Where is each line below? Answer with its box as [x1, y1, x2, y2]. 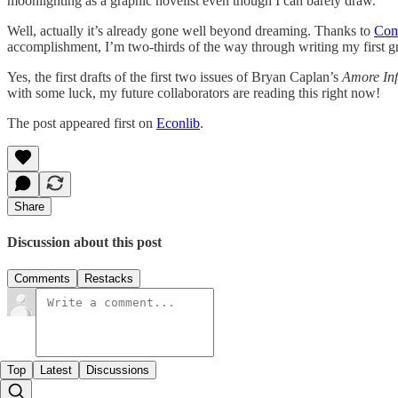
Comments [14, 272, 70, 286]
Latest [40, 363, 72, 378]
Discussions [86, 363, 149, 378]
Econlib [156, 115, 200, 131]
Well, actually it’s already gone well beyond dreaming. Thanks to [7, 22, 374, 38]
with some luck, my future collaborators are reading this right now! [7, 84, 380, 100]
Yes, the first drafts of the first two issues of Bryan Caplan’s [7, 68, 342, 84]
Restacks [84, 272, 133, 286]
